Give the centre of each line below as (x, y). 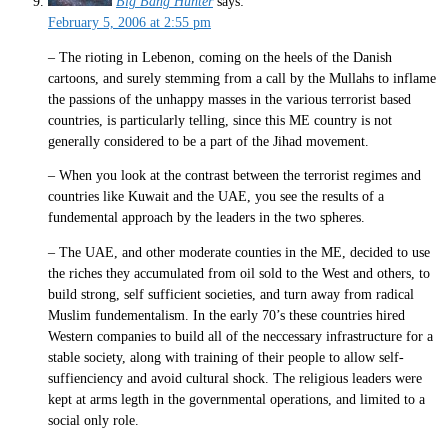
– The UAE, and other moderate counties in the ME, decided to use (239, 252)
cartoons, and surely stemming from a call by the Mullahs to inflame (242, 78)
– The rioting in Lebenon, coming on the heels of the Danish (220, 57)
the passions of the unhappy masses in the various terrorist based (229, 99)
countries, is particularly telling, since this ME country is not (220, 120)
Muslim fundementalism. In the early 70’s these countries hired (226, 315)
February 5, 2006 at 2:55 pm (129, 23)
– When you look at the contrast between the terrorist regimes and (234, 176)
